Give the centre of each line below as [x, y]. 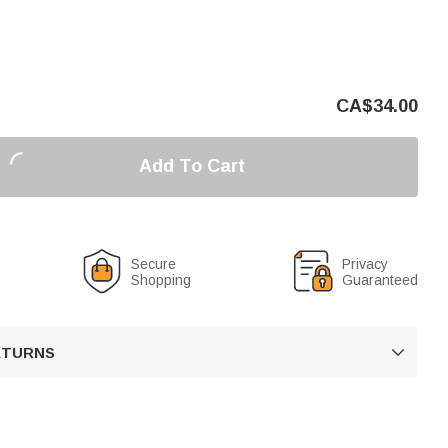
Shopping [161, 279]
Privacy [365, 263]
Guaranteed [380, 279]
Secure [154, 263]
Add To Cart [191, 166]
